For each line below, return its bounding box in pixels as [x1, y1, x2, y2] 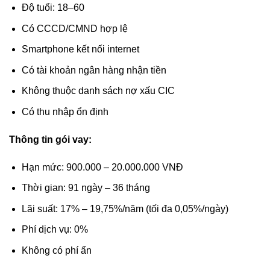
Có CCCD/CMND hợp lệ [21, 23, 128, 34]
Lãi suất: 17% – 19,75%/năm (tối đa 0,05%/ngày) [21, 203, 228, 214]
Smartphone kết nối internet [21, 44, 139, 55]
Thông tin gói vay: [9, 134, 92, 145]
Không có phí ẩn [21, 245, 92, 256]
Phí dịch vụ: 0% [21, 224, 88, 235]
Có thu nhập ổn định [21, 107, 108, 118]
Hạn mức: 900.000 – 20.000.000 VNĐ [21, 162, 183, 172]
